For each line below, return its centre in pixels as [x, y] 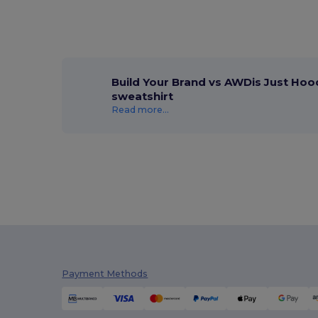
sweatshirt [143, 97]
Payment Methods [105, 274]
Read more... [141, 110]
